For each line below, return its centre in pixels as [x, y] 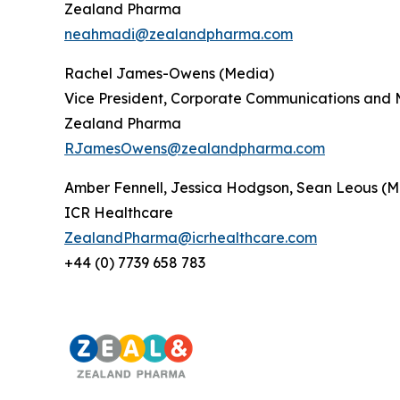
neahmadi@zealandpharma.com [179, 33]
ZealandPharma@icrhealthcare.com [191, 237]
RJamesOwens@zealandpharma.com [195, 148]
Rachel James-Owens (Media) [169, 73]
